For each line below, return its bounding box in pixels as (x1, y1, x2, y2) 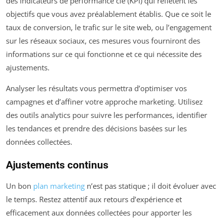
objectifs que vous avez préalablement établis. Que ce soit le (6, 8, 211, 19)
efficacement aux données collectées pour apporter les (6, 207, 192, 218)
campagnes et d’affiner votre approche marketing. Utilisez (6, 96, 203, 107)
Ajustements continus (6, 159, 109, 171)
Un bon (6, 180, 33, 191)
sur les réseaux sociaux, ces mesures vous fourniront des (6, 35, 200, 46)
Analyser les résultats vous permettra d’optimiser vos (6, 83, 187, 93)
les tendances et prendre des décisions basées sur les (6, 123, 187, 133)
